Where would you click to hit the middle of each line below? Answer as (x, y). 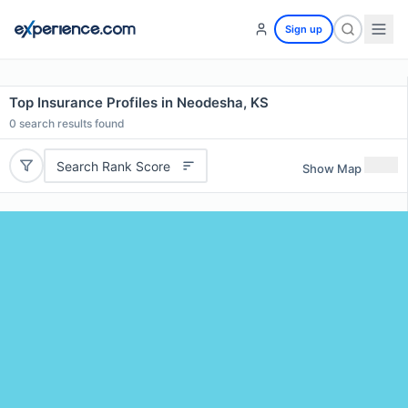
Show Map (332, 168)
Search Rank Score (113, 166)
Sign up (304, 29)
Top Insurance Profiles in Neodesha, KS (139, 102)
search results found (71, 123)
